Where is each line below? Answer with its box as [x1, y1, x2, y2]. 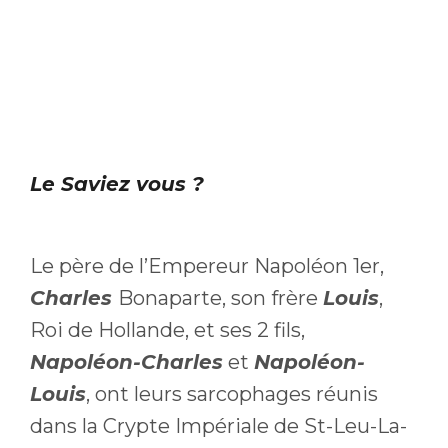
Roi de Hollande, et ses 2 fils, [30, 317, 305, 342]
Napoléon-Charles [30, 349, 223, 374]
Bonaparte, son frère [118, 285, 323, 310]
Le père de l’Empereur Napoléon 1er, [30, 253, 384, 278]
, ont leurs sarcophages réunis [86, 381, 378, 406]
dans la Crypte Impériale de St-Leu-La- [30, 413, 407, 438]
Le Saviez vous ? [30, 171, 204, 196]
